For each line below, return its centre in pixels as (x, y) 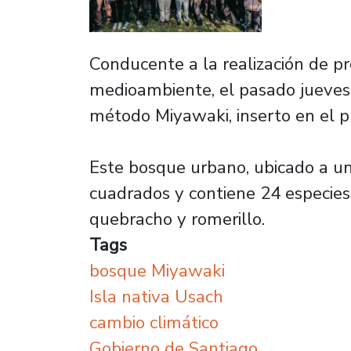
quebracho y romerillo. (177, 219)
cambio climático (154, 322)
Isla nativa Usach (156, 297)
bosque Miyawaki (157, 271)
